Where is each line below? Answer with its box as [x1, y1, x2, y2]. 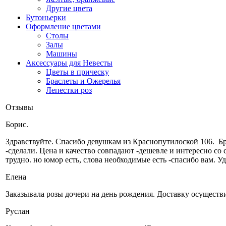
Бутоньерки [26, 13, 66, 22]
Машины [46, 49, 77, 58]
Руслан [6, 207, 30, 215]
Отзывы [6, 103, 33, 111]
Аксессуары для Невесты [26, 59, 112, 67]
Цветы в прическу [46, 68, 109, 76]
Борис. [6, 120, 28, 129]
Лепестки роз [46, 86, 92, 94]
